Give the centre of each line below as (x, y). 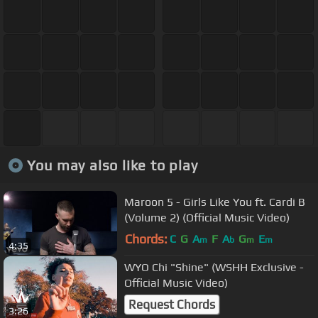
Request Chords (172, 305)
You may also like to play (112, 165)
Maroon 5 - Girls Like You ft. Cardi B (215, 202)
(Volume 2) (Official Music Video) (207, 217)
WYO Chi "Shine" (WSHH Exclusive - (214, 267)
